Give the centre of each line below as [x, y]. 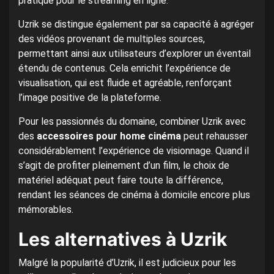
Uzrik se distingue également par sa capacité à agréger [136, 24]
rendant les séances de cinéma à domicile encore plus [134, 195]
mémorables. [46, 210]
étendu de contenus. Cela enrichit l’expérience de [124, 68]
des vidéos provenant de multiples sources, [112, 39]
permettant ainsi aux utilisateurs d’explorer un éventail [135, 54]
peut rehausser [214, 136]
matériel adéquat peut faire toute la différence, [121, 180]
